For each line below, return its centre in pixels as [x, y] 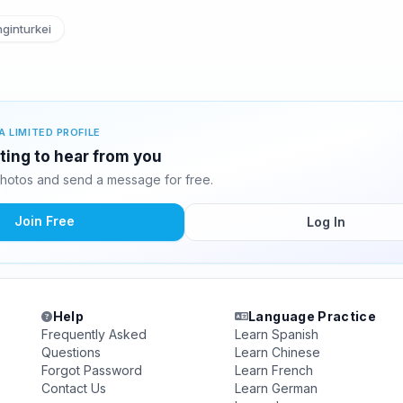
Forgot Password [92, 370]
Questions [72, 352]
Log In [326, 222]
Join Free [44, 221]
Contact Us [74, 388]
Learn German [276, 388]
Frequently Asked [94, 334]
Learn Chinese [277, 352]
